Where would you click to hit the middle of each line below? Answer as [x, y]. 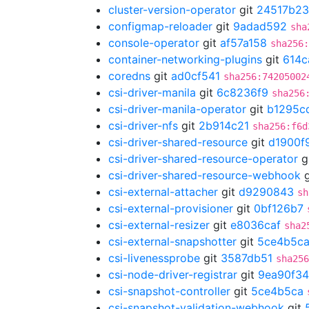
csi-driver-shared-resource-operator [203, 159]
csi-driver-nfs [143, 126]
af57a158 [243, 43]
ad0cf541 [196, 76]
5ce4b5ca [277, 291]
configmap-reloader [160, 26]
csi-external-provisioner [171, 208]
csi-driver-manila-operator [177, 109]
